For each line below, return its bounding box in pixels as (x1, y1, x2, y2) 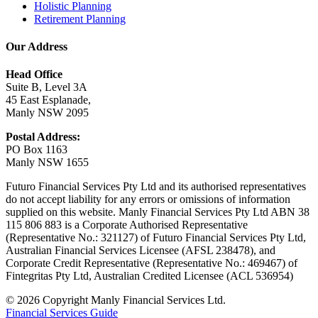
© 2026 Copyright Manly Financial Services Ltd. (6, 294, 226, 307)
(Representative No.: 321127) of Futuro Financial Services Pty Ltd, (6, 231, 306, 244)
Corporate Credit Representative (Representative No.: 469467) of (6, 257, 297, 270)
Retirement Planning (34, 12, 126, 25)
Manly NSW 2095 (6, 106, 89, 119)
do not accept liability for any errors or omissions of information (6, 193, 290, 206)
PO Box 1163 (6, 143, 67, 156)
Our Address (6, 40, 67, 53)
